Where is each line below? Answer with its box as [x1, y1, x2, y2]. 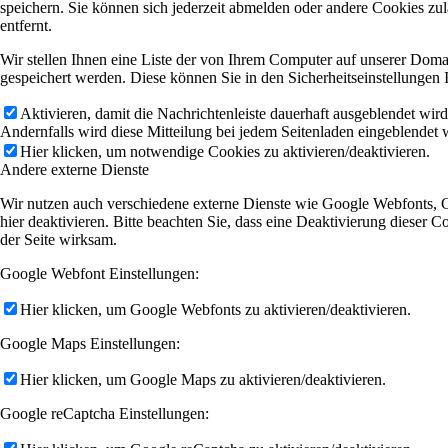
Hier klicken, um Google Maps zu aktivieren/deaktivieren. [20, 370, 386, 388]
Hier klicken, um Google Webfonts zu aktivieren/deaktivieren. [20, 300, 411, 318]
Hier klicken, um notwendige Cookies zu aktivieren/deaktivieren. [20, 142, 430, 160]
